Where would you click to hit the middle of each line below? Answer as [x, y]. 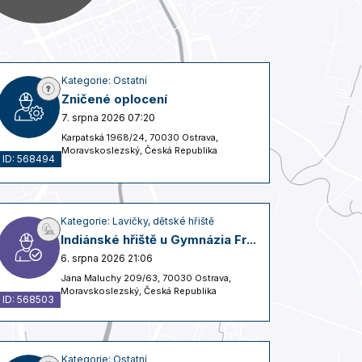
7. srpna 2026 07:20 [108, 117]
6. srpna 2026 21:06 [107, 258]
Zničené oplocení [114, 99]
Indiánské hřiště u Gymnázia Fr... [158, 239]
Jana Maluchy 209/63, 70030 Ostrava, [146, 278]
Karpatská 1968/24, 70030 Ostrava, [140, 137]
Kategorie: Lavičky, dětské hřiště [137, 221]
